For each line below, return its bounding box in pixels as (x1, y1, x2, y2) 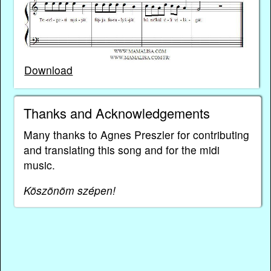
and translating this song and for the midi (23, 142, 220, 157)
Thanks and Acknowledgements (23, 103, 210, 122)
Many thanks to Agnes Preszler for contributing (23, 126, 249, 142)
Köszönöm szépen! (23, 183, 116, 198)
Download (24, 62, 73, 78)
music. (23, 157, 55, 172)
